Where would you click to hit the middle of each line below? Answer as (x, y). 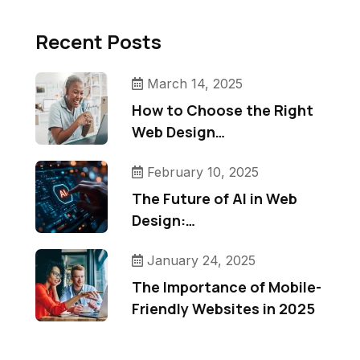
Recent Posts (98, 41)
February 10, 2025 (202, 172)
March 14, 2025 (194, 84)
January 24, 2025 (201, 260)
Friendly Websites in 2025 (223, 309)
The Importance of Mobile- (226, 287)
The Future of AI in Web (214, 198)
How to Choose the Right (222, 110)
